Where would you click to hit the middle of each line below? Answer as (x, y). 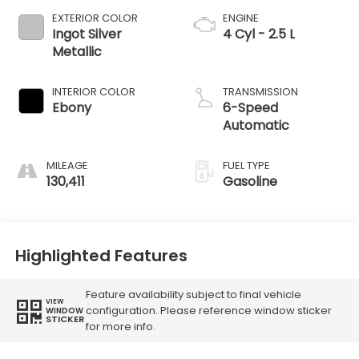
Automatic (256, 126)
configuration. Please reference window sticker (208, 310)
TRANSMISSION (260, 92)
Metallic (77, 52)
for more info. (120, 326)
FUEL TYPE (246, 166)
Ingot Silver (87, 34)
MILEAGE (67, 166)
